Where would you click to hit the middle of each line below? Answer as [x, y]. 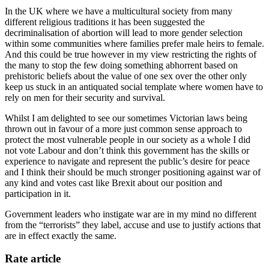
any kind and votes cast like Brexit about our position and [113, 183]
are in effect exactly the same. [61, 235]
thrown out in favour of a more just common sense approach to [123, 128]
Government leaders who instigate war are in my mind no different [131, 214]
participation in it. [38, 193]
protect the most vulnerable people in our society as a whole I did [128, 139]
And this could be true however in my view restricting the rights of [131, 54]
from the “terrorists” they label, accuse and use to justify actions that [133, 225]
